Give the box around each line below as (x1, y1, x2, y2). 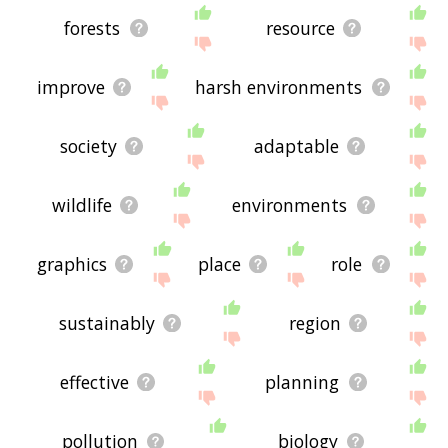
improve (36, 75, 105, 100)
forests (64, 16, 121, 41)
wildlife (51, 193, 112, 218)
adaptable (254, 134, 340, 159)
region (288, 311, 341, 336)
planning (265, 370, 340, 395)
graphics (36, 252, 107, 277)
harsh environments (195, 75, 363, 100)
